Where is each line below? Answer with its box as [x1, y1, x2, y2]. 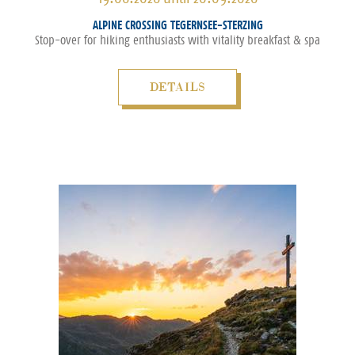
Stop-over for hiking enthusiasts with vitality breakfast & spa [35, 32, 320, 48]
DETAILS [149, 79, 206, 94]
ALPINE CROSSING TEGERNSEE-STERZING [92, 18, 263, 32]
